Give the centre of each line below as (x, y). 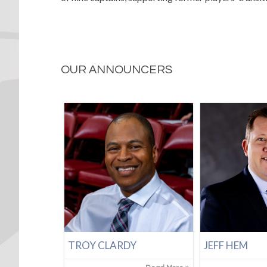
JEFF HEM (226, 246)
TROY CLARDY (103, 246)
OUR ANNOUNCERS (117, 70)
